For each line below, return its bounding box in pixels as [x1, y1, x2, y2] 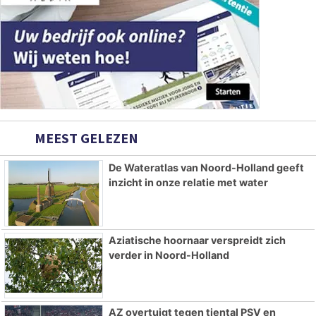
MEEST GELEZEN [32, 128, 138, 147]
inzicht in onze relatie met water [108, 176, 268, 188]
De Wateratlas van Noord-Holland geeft [108, 161, 304, 174]
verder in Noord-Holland [108, 248, 229, 261]
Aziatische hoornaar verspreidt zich [108, 233, 286, 246]
